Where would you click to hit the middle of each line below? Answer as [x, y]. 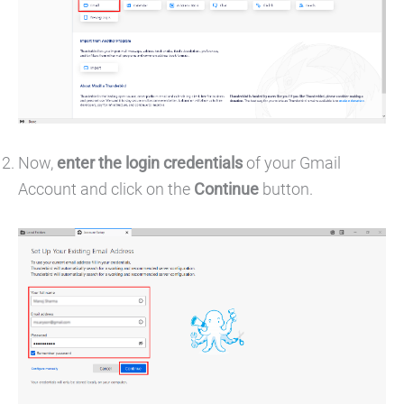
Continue [225, 189]
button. [286, 189]
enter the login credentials [150, 163]
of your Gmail [292, 163]
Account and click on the [104, 189]
